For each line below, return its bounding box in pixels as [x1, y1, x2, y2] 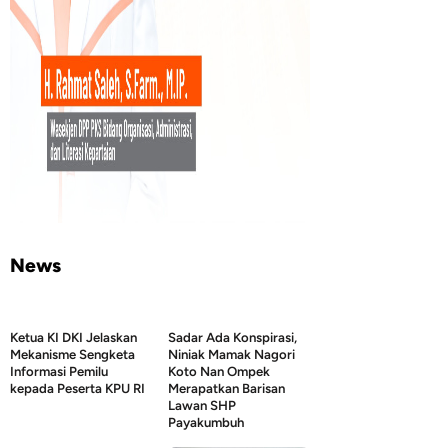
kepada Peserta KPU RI [10, 379, 145, 396]
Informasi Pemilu [10, 362, 108, 379]
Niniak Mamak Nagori [168, 345, 295, 362]
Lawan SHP [168, 396, 236, 413]
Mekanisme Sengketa [10, 345, 135, 362]
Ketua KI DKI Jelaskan [10, 328, 137, 345]
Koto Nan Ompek [168, 362, 270, 379]
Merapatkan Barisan [168, 379, 285, 396]
